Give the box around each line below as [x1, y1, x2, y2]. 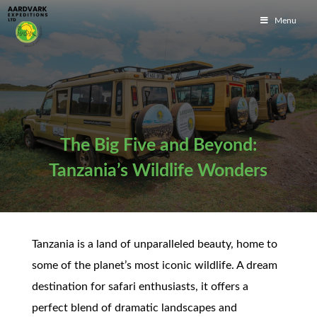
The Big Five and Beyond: [59, 137, 257, 154]
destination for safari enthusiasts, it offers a [31, 281, 248, 292]
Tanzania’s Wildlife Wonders [49, 162, 268, 180]
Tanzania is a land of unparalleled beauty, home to [31, 238, 277, 250]
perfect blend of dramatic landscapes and [31, 302, 237, 313]
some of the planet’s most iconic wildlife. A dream [31, 260, 277, 271]
